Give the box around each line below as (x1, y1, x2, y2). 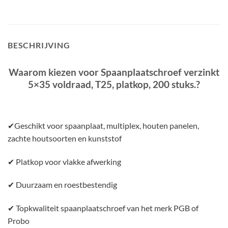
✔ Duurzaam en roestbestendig (8, 180, 117, 190)
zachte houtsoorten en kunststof (8, 133, 122, 143)
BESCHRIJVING (8, 40, 70, 50)
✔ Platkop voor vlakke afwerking (8, 156, 121, 166)
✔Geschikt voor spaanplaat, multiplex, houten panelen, (8, 120, 199, 130)
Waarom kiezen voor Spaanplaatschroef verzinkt (9, 66, 219, 78)
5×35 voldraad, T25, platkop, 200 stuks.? (28, 78, 200, 91)
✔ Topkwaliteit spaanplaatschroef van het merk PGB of (8, 203, 198, 213)
